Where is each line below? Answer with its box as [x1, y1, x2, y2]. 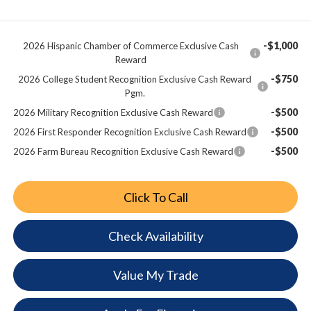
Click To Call [123, 189, 188, 205]
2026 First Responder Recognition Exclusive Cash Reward [12, 126, 246, 137]
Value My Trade [112, 267, 199, 283]
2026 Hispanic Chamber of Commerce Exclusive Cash [23, 40, 239, 51]
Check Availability [108, 228, 203, 244]
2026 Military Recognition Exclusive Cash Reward [12, 106, 213, 118]
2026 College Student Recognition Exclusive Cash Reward [18, 73, 252, 85]
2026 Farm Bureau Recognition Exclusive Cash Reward [12, 145, 233, 157]
